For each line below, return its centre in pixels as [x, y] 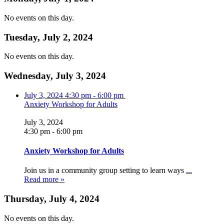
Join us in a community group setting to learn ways [105, 170]
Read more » [44, 179]
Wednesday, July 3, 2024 [55, 76]
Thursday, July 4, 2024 [52, 199]
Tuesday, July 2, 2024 [48, 37]
